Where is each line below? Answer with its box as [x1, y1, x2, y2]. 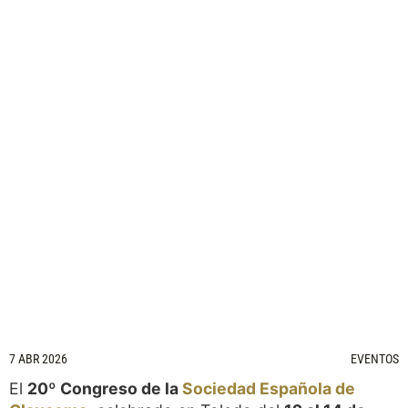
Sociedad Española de [182, 378, 355, 398]
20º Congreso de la [27, 378, 182, 398]
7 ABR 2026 [9, 351, 67, 366]
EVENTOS [351, 351, 399, 366]
